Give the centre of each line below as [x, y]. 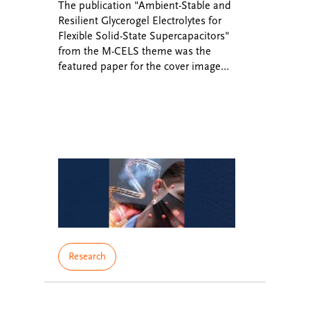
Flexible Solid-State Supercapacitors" [144, 36]
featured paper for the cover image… [144, 66]
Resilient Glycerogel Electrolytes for [140, 21]
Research [87, 256]
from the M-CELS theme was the [135, 51]
